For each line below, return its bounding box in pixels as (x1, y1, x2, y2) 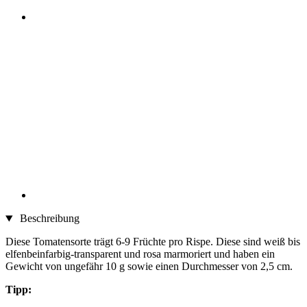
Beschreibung (16, 212, 79, 225)
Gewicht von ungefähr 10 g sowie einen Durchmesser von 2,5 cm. (5, 260, 293, 273)
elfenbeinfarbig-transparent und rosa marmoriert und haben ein (5, 248, 275, 260)
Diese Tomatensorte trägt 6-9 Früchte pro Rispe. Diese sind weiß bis (5, 236, 300, 248)
